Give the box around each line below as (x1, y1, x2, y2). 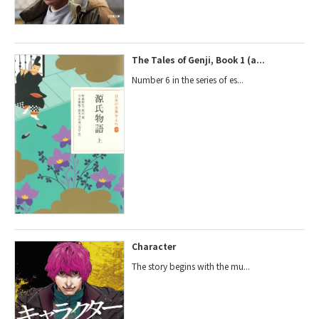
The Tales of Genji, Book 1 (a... (132, 53, 266, 66)
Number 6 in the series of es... (132, 73, 244, 86)
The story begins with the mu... (132, 259, 251, 272)
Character (132, 239, 177, 252)
